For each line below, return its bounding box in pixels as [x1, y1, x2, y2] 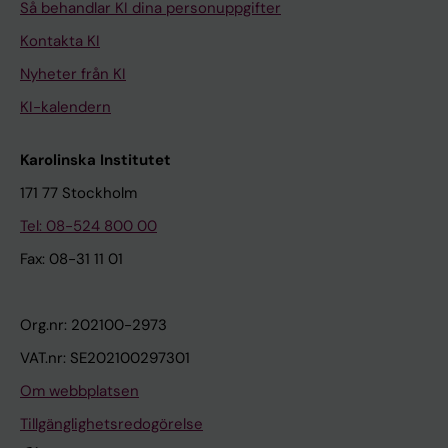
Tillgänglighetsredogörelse [20, 413, 203, 434]
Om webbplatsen [20, 380, 139, 401]
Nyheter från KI [20, 63, 126, 84]
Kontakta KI [20, 30, 100, 51]
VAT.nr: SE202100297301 [20, 347, 190, 368]
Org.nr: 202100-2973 [20, 314, 167, 335]
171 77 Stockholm [20, 182, 137, 203]
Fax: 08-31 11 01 [20, 248, 123, 269]
